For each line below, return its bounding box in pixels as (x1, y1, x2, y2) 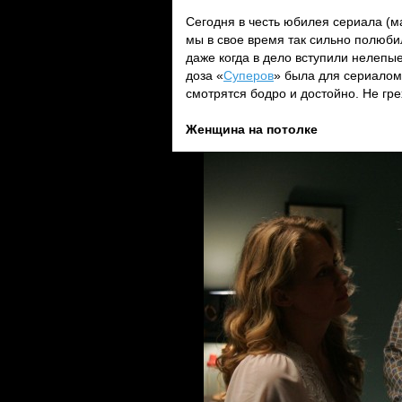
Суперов (223, 68, 274, 83)
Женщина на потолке (186, 122, 318, 136)
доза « (186, 68, 223, 83)
